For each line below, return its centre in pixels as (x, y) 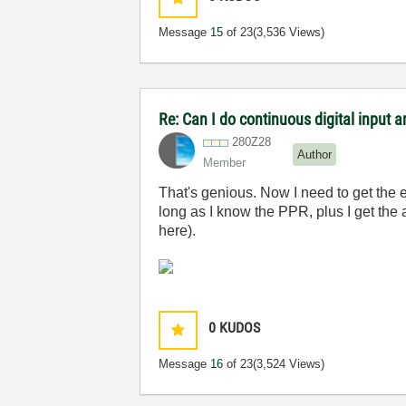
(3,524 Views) (289, 364)
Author (315, 154)
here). (178, 231)
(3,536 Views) (289, 32)
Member (225, 163)
